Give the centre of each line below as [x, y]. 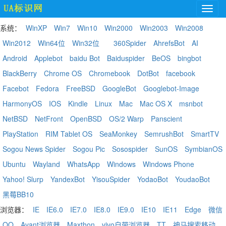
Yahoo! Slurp [23, 179]
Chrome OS [63, 73]
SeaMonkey [118, 134]
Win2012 [17, 43]
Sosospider [130, 149]
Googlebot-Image [171, 88]
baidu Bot [85, 58]
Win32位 [86, 43]
